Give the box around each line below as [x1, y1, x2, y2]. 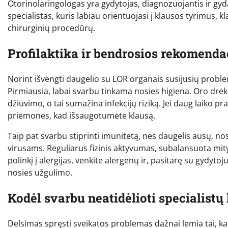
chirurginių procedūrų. [8, 22, 95, 34]
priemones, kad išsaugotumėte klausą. [8, 109, 155, 121]
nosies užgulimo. [8, 166, 72, 178]
